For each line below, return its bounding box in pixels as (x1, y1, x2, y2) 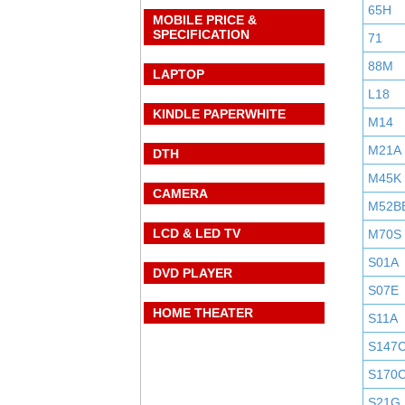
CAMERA (153, 186, 208, 201)
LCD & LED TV (153, 226, 240, 240)
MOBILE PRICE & (153, 13, 257, 27)
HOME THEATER (153, 306, 253, 320)
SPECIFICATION (153, 27, 250, 42)
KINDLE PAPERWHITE (153, 107, 286, 121)
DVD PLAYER (153, 266, 232, 280)
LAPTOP (153, 67, 204, 81)
